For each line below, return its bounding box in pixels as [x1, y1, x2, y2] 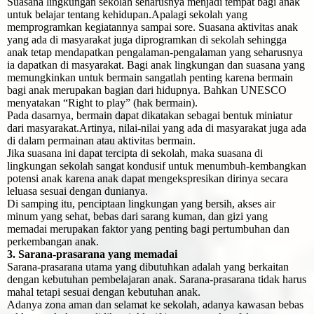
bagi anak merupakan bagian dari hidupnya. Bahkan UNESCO [7, 84, 287, 97]
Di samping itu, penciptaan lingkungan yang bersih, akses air [7, 198, 275, 210]
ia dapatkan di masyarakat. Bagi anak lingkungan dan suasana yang [7, 59, 305, 71]
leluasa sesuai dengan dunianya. [7, 185, 148, 198]
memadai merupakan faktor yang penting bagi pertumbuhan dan [7, 223, 289, 235]
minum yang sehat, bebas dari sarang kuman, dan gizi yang [7, 210, 268, 223]
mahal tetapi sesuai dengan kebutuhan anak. [7, 286, 200, 299]
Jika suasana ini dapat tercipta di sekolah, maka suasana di [7, 147, 263, 160]
